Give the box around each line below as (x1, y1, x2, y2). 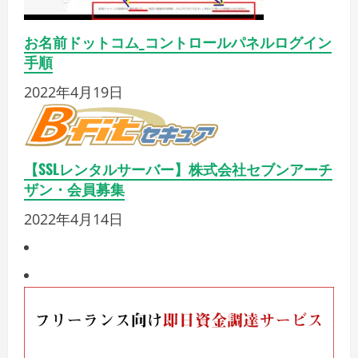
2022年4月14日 (24, 209, 123, 229)
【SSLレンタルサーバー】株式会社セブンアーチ (24, 158, 332, 180)
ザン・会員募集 (24, 178, 125, 200)
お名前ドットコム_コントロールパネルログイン (24, 31, 332, 53)
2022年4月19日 (24, 82, 123, 102)
